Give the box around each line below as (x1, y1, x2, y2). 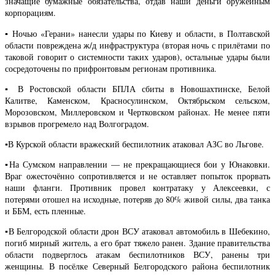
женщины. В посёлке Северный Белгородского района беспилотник (5, 260, 270, 272)
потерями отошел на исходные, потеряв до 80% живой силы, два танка (5, 193, 270, 205)
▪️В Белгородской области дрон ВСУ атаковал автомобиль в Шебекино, (5, 225, 270, 237)
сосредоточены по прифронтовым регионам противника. (5, 62, 217, 74)
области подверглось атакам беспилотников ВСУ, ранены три (5, 248, 270, 260)
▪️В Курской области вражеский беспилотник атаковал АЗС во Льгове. (5, 137, 264, 150)
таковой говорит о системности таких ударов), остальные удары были (5, 50, 270, 63)
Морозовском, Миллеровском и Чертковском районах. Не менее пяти (5, 106, 270, 118)
